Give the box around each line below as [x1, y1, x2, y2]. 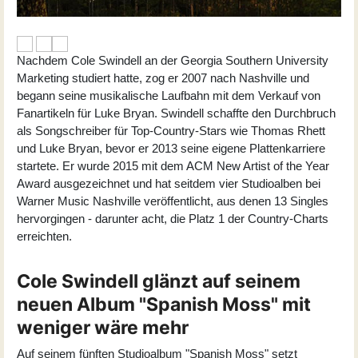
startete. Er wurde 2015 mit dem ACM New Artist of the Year [17, 158, 329, 173]
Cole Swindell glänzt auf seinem [17, 269, 300, 292]
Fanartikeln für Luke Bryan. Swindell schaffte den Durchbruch [17, 105, 336, 120]
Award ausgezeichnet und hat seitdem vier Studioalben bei [17, 176, 320, 190]
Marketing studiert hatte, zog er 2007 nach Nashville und [17, 70, 309, 85]
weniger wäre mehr [17, 316, 189, 338]
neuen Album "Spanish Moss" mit [17, 292, 311, 315]
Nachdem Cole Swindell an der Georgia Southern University [17, 53, 328, 67]
